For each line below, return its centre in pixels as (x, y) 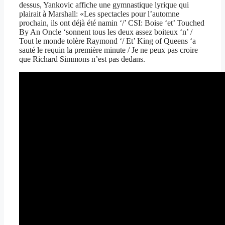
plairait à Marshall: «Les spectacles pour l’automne (99, 14)
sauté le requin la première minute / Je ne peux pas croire (108, 50)
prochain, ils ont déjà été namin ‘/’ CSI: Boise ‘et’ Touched (112, 23)
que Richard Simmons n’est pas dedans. (82, 59)
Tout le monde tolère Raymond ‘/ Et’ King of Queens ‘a (107, 41)
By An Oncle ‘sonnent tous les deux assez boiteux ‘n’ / (106, 32)
